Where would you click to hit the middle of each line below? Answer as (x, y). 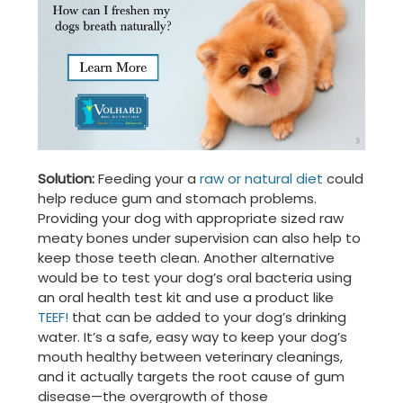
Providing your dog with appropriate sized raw (191, 218)
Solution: (66, 178)
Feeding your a (147, 178)
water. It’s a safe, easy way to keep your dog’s (193, 336)
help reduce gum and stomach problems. (177, 198)
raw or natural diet (261, 178)
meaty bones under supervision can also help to (199, 237)
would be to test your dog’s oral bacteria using (195, 277)
